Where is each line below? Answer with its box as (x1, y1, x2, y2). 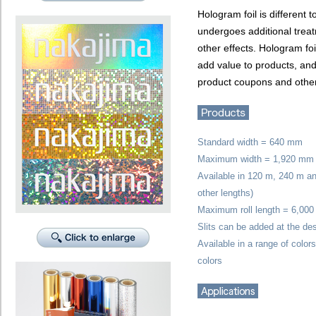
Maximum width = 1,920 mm (197, 154, 314, 164)
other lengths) (197, 188, 253, 198)
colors (197, 255, 222, 266)
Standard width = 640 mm (197, 137, 303, 147)
